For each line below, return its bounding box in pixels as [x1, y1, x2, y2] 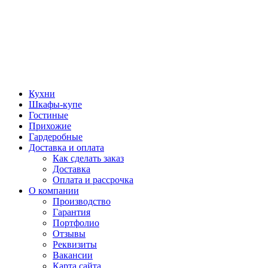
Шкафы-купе [29, 99, 82, 109]
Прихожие [29, 120, 71, 131]
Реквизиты [53, 239, 97, 249]
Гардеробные [29, 131, 83, 142]
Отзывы [53, 228, 86, 239]
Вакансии [53, 249, 93, 260]
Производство [53, 196, 111, 206]
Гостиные [29, 109, 68, 120]
